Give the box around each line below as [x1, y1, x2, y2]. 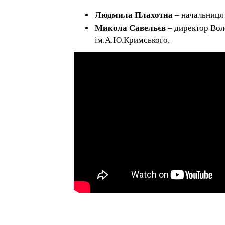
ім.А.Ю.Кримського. [95, 35, 170, 45]
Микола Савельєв [95, 23, 166, 33]
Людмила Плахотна [95, 10, 173, 20]
